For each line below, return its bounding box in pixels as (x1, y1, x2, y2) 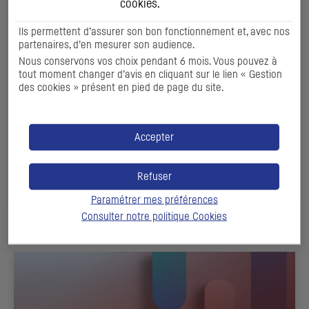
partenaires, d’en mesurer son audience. (19, 39, 195, 50)
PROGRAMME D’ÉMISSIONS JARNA (28, 110, 239, 126)
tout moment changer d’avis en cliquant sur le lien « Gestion (19, 68, 282, 79)
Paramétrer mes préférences (90, 194, 218, 205)
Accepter (134, 131, 174, 142)
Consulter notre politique (81, 210, 192, 221)
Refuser (137, 170, 172, 181)
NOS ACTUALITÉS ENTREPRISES (14, 215, 281, 236)
